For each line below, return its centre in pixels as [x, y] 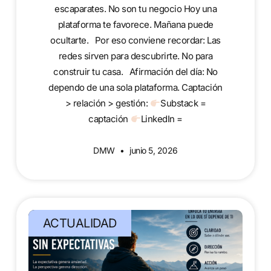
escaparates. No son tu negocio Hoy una [135, 9]
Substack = [183, 103]
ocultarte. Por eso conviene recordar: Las [135, 41]
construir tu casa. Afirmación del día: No [135, 72]
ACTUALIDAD [80, 224]
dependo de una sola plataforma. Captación [135, 88]
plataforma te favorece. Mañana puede [135, 25]
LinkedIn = [162, 119]
